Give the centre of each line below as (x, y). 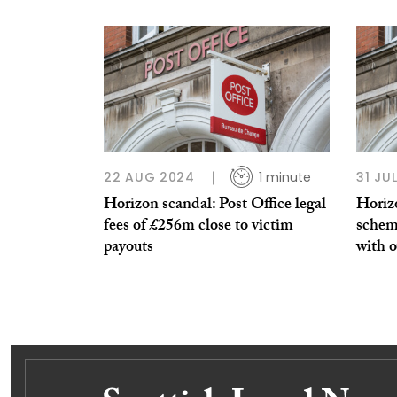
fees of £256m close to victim (198, 228)
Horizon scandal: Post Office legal (215, 206)
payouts (128, 249)
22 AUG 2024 (149, 178)
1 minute (284, 178)
